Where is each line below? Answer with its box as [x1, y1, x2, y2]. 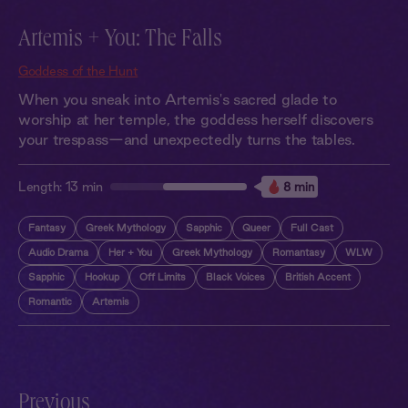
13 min [65, 179, 103, 194]
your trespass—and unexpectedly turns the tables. [18, 131, 355, 148]
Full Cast [291, 222, 333, 233]
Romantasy [272, 247, 325, 258]
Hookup [85, 271, 119, 282]
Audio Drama [28, 247, 88, 258]
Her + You [108, 247, 152, 258]
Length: [18, 179, 66, 194]
